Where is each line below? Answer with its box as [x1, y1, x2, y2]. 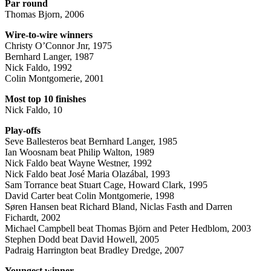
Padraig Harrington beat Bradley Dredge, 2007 [5, 244, 184, 255]
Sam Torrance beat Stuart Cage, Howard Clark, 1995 [5, 179, 207, 190]
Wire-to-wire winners [5, 29, 93, 40]
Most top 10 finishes [5, 93, 86, 104]
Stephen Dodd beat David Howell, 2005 [5, 233, 159, 244]
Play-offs [5, 125, 41, 135]
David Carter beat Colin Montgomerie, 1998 [5, 190, 174, 201]
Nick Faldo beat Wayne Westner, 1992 [5, 157, 152, 168]
